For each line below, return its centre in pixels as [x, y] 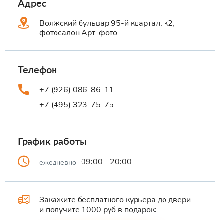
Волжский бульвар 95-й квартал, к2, [107, 23]
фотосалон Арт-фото [78, 33]
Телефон [37, 69]
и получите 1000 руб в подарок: [98, 209]
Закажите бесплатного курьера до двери [115, 200]
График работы [52, 141]
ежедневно [58, 162]
